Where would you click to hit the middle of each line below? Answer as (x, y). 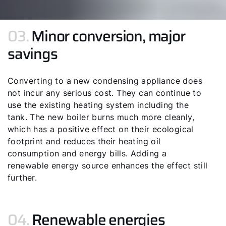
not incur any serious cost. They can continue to (105, 93)
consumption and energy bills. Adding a (87, 153)
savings (33, 54)
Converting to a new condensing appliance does (105, 81)
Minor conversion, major (108, 36)
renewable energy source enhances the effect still (108, 165)
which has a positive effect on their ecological (101, 129)
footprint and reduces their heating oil (84, 141)
